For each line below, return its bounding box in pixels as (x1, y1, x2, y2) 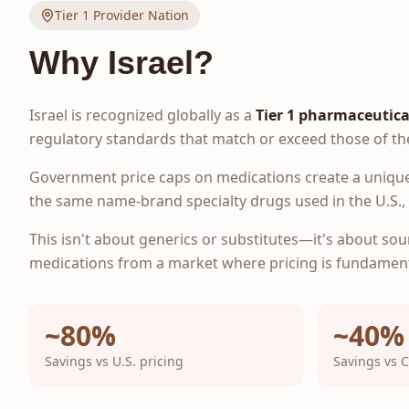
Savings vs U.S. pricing (45, 352, 184, 370)
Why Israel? (29, 44, 214, 81)
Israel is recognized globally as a (29, 105, 256, 125)
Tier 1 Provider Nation (55, 6, 189, 24)
